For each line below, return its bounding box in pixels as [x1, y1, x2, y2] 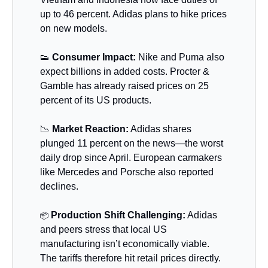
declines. [40, 181, 78, 192]
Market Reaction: [52, 124, 129, 135]
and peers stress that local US [40, 224, 167, 235]
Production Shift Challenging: [51, 210, 185, 221]
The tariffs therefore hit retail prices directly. [40, 253, 221, 264]
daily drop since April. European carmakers [40, 153, 222, 163]
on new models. [40, 23, 107, 34]
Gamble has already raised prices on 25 [40, 81, 209, 92]
